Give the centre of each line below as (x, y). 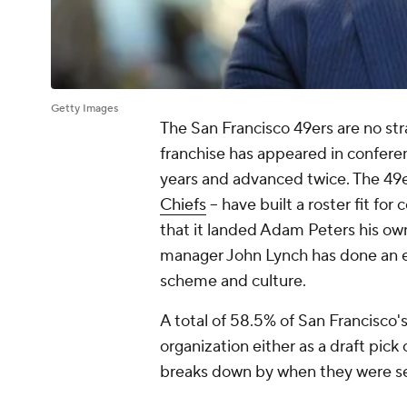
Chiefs (183, 205)
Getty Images (84, 109)
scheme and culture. (235, 282)
